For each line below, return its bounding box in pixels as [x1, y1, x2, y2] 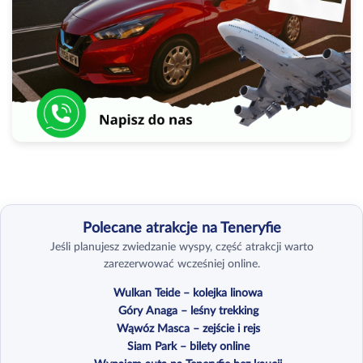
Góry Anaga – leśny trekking [117, 305, 258, 318]
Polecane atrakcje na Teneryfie [82, 221, 281, 236]
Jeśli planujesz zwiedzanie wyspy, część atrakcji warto [49, 241, 314, 254]
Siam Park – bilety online [126, 341, 250, 353]
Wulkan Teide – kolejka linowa [113, 288, 263, 300]
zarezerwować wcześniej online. [103, 258, 260, 271]
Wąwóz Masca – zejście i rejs [116, 323, 260, 335]
